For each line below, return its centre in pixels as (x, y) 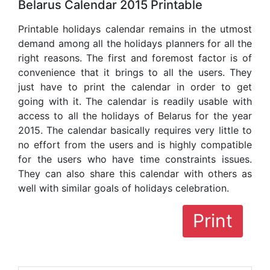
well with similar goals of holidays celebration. (124, 188)
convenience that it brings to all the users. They (135, 73)
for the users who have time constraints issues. (135, 159)
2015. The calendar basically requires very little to (135, 130)
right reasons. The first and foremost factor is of (135, 58)
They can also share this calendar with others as (135, 174)
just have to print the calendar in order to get (135, 87)
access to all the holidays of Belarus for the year (135, 116)
